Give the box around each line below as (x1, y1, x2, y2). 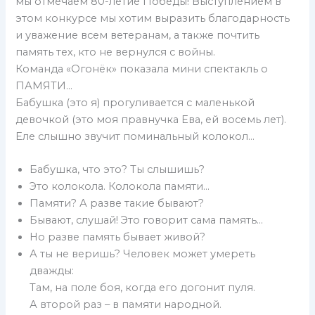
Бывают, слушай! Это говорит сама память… (30, 214, 264, 227)
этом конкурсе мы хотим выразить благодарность (15, 12, 290, 25)
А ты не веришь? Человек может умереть (30, 247, 256, 261)
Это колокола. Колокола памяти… (30, 180, 210, 193)
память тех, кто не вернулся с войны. (15, 46, 216, 59)
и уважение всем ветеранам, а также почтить (15, 29, 260, 42)
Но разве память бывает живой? (30, 231, 206, 244)
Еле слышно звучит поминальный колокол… (15, 130, 255, 143)
